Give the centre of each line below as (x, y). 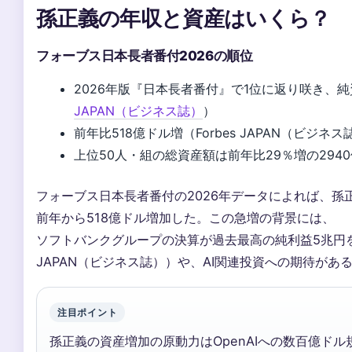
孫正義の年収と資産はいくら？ (183, 18)
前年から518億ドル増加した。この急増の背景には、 (185, 218)
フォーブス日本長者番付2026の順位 (145, 56)
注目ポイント (88, 313)
